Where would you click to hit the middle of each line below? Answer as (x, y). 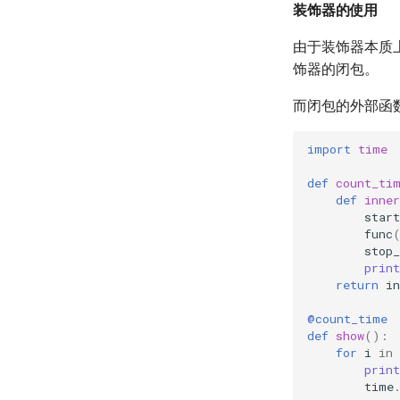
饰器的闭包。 (336, 69)
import (329, 149)
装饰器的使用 (336, 10)
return (357, 284)
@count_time (347, 318)
